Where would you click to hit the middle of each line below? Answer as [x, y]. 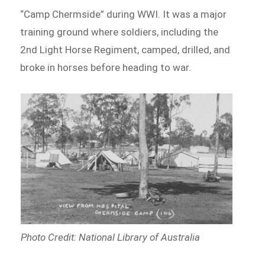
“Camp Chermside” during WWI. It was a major [124, 14]
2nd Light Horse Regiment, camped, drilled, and [125, 49]
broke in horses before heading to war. [106, 67]
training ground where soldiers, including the [119, 32]
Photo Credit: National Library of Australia [110, 237]
